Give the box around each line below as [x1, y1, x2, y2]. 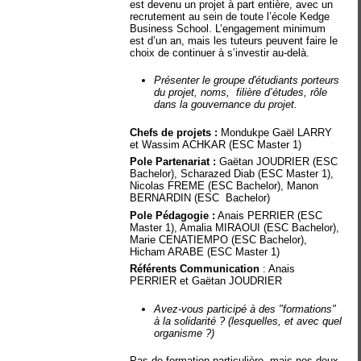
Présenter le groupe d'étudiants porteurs [154, 74, 340, 86]
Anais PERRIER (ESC [215, 209, 323, 222]
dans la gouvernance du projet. [154, 98, 298, 110]
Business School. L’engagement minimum [130, 22, 326, 35]
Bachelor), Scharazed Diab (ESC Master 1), [130, 168, 334, 180]
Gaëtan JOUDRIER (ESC [219, 156, 338, 168]
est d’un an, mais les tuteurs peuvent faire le [130, 34, 338, 47]
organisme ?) [154, 326, 215, 339]
